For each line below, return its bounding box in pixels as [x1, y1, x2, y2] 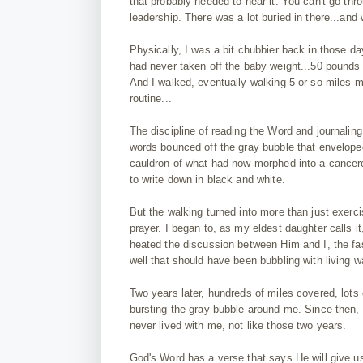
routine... [129, 92, 172, 105]
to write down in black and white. [129, 173, 285, 186]
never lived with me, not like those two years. [129, 318, 347, 331]
